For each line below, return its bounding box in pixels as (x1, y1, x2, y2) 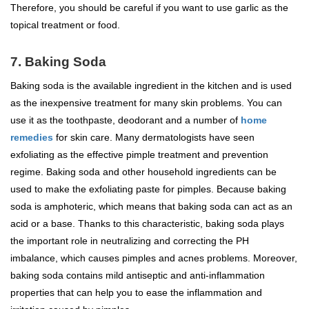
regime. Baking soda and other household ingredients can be (10, 166, 277, 177)
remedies (10, 132, 53, 143)
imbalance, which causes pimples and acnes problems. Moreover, (10, 252, 297, 263)
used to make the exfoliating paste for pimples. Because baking (10, 183, 286, 195)
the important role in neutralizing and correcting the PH (10, 235, 249, 246)
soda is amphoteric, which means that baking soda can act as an (10, 201, 292, 212)
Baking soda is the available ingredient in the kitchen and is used (10, 80, 292, 91)
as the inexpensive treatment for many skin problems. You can (10, 97, 282, 108)
